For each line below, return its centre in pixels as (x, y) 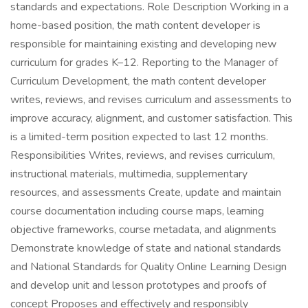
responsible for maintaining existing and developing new (143, 44)
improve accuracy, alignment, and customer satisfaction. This (152, 118)
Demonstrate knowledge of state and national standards (146, 248)
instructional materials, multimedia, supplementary (129, 174)
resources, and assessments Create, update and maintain (146, 192)
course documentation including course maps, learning (137, 211)
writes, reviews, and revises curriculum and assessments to (151, 100)
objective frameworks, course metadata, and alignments (143, 230)
